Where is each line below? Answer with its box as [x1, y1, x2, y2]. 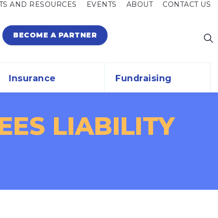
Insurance [9, 73, 56, 83]
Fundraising [115, 73, 172, 83]
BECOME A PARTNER [13, 31, 97, 39]
